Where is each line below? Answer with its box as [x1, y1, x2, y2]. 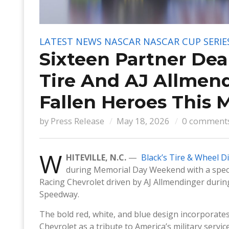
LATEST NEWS [39, 35, 102, 48]
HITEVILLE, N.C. [66, 151, 126, 163]
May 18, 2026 [117, 114, 170, 127]
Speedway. [39, 188, 79, 200]
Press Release [51, 114, 104, 127]
